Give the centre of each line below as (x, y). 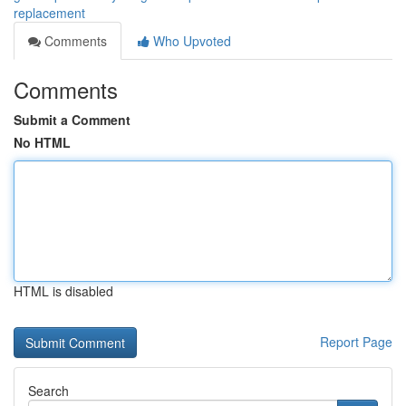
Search (48, 391)
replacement (49, 13)
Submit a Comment (72, 120)
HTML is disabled (63, 291)
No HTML (42, 142)
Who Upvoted (190, 41)
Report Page (356, 342)
